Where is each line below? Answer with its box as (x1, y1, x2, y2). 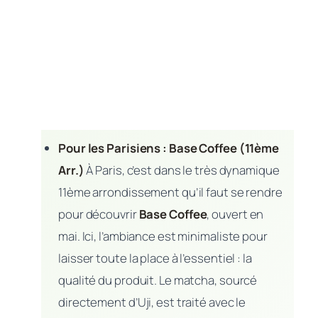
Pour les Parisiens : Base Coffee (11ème (58, 139, 280, 156)
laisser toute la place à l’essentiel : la (58, 249, 252, 266)
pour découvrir (58, 205, 139, 222)
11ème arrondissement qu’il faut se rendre (58, 183, 283, 200)
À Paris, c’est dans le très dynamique (84, 161, 280, 178)
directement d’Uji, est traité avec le (58, 293, 246, 310)
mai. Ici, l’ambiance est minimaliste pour (58, 227, 268, 244)
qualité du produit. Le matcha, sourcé (58, 271, 258, 288)
